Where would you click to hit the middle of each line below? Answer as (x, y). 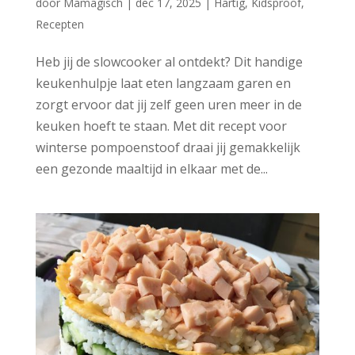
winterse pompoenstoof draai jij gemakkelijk (168, 148)
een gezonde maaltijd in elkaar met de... (151, 169)
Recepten (59, 25)
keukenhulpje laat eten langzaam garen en (163, 84)
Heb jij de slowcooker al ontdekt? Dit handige (169, 62)
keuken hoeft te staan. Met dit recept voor (161, 126)
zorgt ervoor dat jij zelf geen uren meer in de (168, 105)
